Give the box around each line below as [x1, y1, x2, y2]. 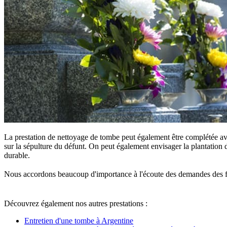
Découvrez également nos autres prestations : [4, 199, 147, 208]
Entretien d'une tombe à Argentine [24, 216, 133, 225]
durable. [4, 150, 30, 160]
